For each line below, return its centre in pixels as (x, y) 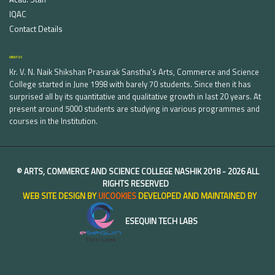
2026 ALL (243, 171)
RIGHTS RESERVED (137, 183)
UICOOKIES (117, 196)
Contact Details (36, 29)
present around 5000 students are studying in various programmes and (134, 108)
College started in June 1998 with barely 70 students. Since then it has (130, 84)
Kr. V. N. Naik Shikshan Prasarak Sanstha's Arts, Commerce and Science (134, 72)
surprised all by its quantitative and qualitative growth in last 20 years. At (135, 96)
